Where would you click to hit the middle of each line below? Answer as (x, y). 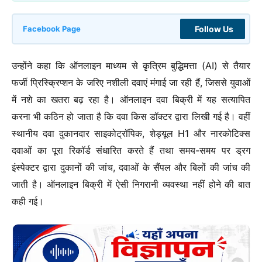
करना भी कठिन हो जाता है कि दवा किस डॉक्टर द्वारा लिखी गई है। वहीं (131, 116)
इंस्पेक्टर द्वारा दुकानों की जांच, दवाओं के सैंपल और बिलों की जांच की (131, 167)
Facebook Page (52, 29)
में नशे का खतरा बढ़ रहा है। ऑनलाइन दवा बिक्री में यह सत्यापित (131, 99)
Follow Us (214, 29)
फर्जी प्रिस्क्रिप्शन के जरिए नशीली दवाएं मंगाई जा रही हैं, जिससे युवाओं (131, 82)
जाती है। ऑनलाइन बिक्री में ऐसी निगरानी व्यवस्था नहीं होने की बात (131, 184)
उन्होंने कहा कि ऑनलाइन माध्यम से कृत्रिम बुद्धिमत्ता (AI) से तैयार (131, 65)
